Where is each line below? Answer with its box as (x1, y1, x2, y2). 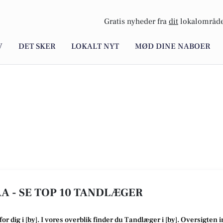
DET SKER (18, 41, 55, 52)
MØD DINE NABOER (135, 41, 210, 52)
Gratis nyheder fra (104, 16, 169, 27)
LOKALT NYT (71, 41, 119, 52)
